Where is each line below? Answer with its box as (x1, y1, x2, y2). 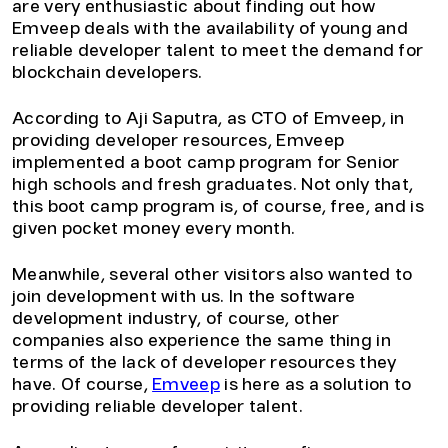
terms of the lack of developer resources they (12, 354, 397, 372)
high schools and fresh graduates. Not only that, (12, 176, 414, 194)
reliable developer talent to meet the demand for (12, 42, 424, 60)
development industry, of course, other (12, 310, 340, 328)
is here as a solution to (219, 376, 412, 394)
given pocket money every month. (12, 220, 296, 238)
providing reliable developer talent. (12, 398, 303, 416)
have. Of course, (12, 376, 153, 394)
